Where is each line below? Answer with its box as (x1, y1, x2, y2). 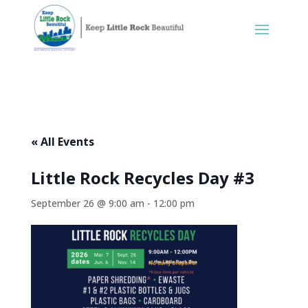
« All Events (30, 134, 94, 149)
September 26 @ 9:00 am (30, 197, 144, 210)
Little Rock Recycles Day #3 (30, 166, 254, 189)
